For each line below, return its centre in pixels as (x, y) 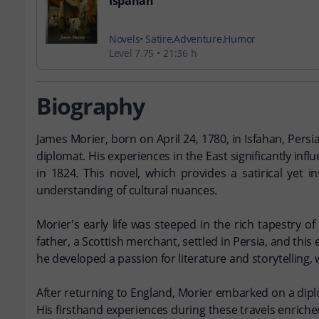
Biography (90, 106)
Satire (159, 39)
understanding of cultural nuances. (127, 190)
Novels (125, 39)
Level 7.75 (132, 53)
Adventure (198, 39)
